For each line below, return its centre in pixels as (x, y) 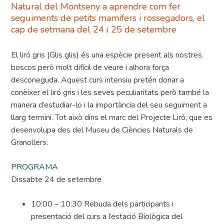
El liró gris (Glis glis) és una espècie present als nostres (107, 55)
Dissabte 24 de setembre (56, 180)
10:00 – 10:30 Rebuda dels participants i (102, 204)
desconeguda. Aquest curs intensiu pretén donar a (98, 80)
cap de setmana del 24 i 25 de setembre (94, 30)
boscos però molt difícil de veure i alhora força (90, 68)
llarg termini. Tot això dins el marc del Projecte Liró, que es (112, 118)
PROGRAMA (35, 167)
